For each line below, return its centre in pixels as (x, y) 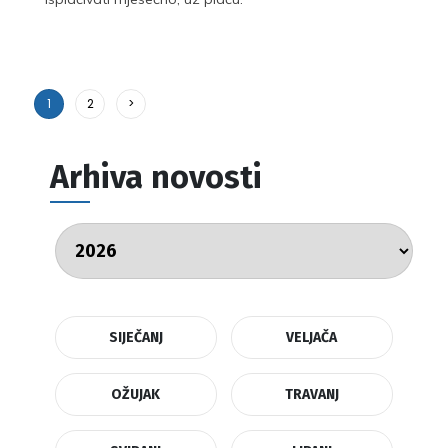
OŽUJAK (136, 394)
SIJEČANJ (135, 337)
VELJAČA (312, 337)
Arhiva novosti (156, 176)
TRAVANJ (311, 394)
